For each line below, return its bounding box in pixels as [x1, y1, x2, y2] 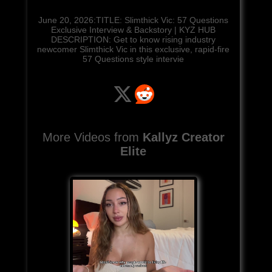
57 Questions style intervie [83, 53, 185, 64]
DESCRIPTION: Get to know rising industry [51, 34, 216, 44]
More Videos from [42, 130, 143, 144]
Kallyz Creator [142, 130, 225, 144]
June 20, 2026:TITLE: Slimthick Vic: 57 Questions [38, 15, 229, 25]
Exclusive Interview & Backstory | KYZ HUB [51, 24, 216, 35]
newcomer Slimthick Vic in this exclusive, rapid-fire [37, 44, 230, 54]
